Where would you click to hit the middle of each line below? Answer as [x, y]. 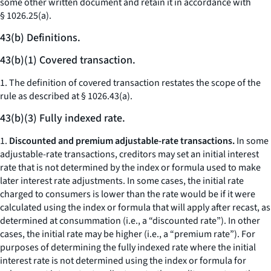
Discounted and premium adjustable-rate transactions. [122, 141]
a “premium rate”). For [208, 234]
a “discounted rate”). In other [200, 221]
